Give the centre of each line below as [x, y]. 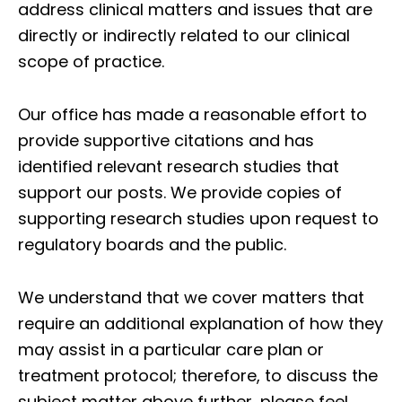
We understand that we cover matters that [191, 298]
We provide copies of [256, 193]
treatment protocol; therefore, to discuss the [198, 376]
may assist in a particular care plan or [171, 350]
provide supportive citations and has [166, 141]
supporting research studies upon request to [198, 219]
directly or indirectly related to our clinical [184, 36]
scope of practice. [91, 62]
